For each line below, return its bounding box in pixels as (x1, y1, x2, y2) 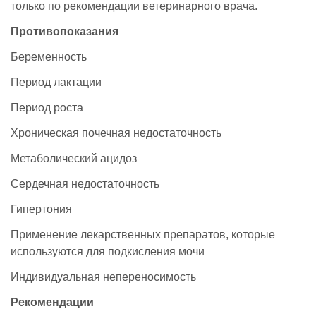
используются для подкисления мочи (11, 245, 205, 257)
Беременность (11, 50, 87, 63)
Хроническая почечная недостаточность (11, 126, 221, 139)
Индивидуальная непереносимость (11, 270, 196, 283)
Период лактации (11, 75, 102, 88)
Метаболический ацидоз (11, 152, 137, 164)
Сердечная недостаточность (11, 177, 159, 190)
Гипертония (11, 202, 72, 215)
